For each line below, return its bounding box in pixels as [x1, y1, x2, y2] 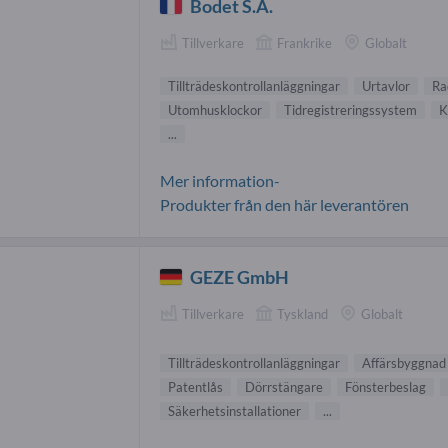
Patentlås [168, 379, 223, 396]
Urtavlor [362, 78, 410, 95]
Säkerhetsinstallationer [168, 403, 301, 420]
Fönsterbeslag [345, 379, 426, 396]
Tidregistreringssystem [284, 102, 417, 119]
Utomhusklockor [168, 102, 262, 119]
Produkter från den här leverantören [160, 195, 409, 215]
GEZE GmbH [190, 266, 290, 289]
